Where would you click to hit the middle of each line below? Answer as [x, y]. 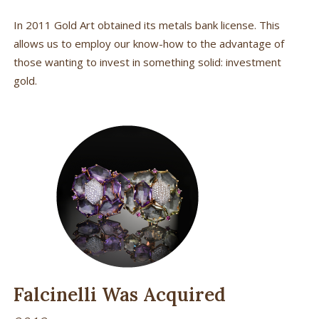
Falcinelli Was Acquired [119, 294]
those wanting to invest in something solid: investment [147, 62]
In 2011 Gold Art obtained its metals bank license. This [146, 25]
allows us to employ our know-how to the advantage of [148, 43]
